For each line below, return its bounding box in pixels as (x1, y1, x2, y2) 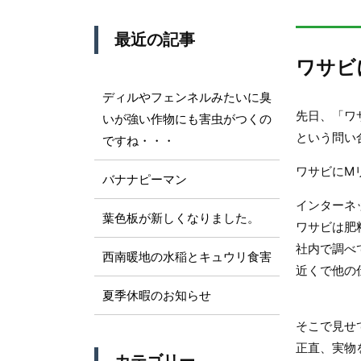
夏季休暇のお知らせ (102, 288, 211, 303)
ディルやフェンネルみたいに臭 (102, 89, 272, 105)
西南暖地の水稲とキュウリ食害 (102, 249, 272, 264)
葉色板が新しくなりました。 (102, 210, 259, 226)
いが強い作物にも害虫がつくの (102, 111, 272, 127)
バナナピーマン (102, 172, 187, 187)
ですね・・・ (102, 133, 175, 148)
